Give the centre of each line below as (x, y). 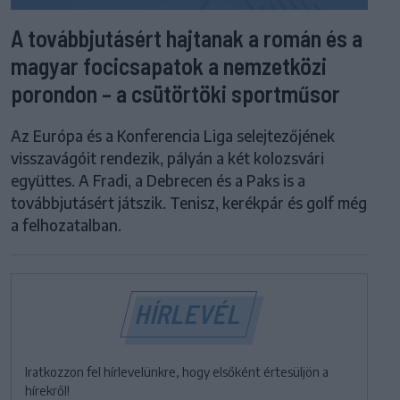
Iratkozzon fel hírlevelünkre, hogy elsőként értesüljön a (177, 372)
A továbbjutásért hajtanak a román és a (187, 38)
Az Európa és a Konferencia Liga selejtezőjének (173, 136)
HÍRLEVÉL (189, 314)
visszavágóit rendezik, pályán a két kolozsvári (167, 158)
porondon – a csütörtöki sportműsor (175, 94)
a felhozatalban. (66, 225)
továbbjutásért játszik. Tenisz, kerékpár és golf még (189, 203)
